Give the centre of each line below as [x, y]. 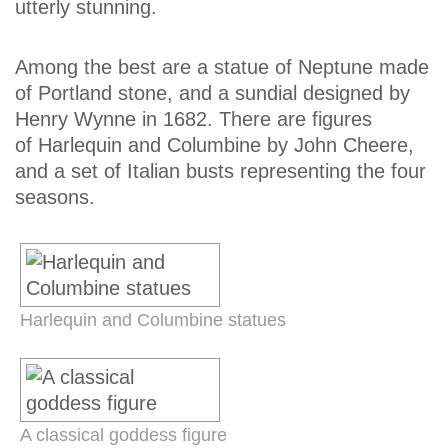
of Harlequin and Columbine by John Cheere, [214, 144]
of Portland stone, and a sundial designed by [212, 92]
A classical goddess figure [123, 434]
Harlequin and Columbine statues [153, 319]
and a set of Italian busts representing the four [220, 170]
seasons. [55, 196]
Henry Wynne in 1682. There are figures [193, 118]
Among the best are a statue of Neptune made [222, 66]
